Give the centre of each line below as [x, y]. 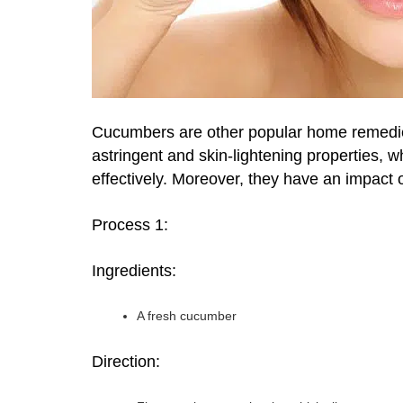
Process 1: [130, 225]
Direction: [126, 362]
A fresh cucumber [187, 316]
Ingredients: [134, 271]
